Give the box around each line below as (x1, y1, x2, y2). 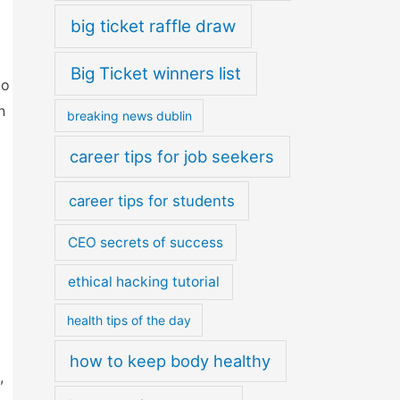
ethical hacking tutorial (68, 273, 221, 291)
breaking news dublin (66, 107, 192, 123)
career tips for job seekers (70, 146, 275, 167)
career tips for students (69, 191, 236, 210)
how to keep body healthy (70, 351, 271, 371)
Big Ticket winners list (70, 62, 241, 84)
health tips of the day (66, 312, 191, 329)
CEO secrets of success (67, 233, 223, 251)
